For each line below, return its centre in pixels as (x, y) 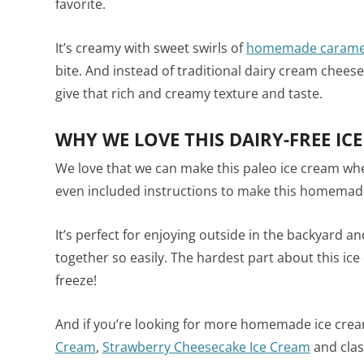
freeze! (76, 280)
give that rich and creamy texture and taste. (188, 93)
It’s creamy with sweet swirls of (150, 48)
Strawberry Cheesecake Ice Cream (206, 347)
